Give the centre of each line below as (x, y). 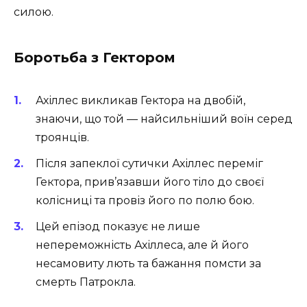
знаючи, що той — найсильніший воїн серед (164, 119)
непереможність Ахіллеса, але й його (142, 245)
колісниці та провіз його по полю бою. (145, 200)
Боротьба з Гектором (95, 58)
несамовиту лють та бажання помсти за (148, 263)
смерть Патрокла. (86, 282)
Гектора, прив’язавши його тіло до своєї (150, 182)
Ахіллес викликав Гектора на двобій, (140, 100)
